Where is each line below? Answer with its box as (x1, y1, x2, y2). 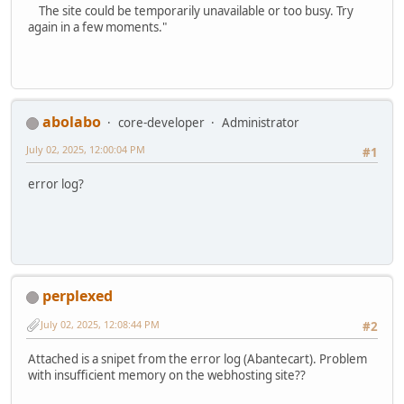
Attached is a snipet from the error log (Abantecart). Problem (28, 350, 367, 367)
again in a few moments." (28, 18, 167, 35)
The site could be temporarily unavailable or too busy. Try (28, 2, 353, 19)
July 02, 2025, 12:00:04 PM (26, 142, 145, 157)
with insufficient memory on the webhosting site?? (28, 366, 306, 383)
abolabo (42, 112, 101, 133)
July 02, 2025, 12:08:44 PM (41, 317, 160, 331)
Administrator (222, 115, 299, 132)
